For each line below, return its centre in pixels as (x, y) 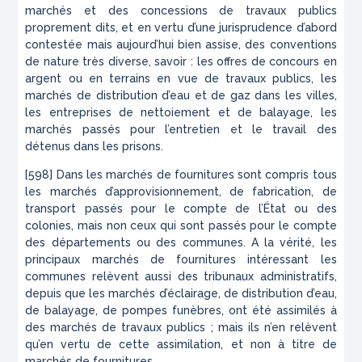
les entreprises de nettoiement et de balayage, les (181, 113)
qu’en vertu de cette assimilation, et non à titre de (181, 345)
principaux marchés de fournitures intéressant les (181, 260)
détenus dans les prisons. (95, 147)
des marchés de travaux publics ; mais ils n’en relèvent (181, 328)
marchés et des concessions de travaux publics (181, 11)
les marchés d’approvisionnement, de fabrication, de (181, 192)
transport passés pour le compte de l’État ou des (181, 209)
